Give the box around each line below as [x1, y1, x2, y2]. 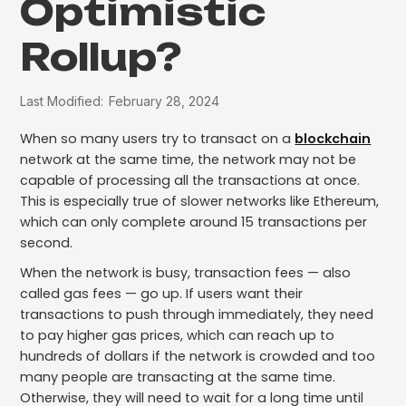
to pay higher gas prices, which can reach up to [20, 326, 335, 345]
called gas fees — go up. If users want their [20, 285, 304, 304]
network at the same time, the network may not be [20, 150, 357, 169]
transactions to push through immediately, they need [20, 305, 374, 324]
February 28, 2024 [109, 93, 220, 110]
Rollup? [20, 34, 182, 81]
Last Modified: [20, 93, 104, 110]
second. [20, 234, 73, 253]
